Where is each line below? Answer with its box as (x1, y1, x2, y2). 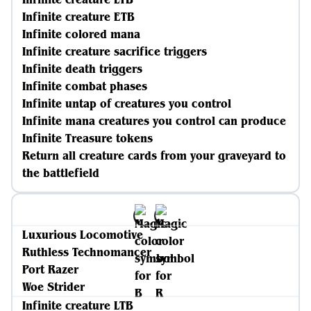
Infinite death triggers (22, 61, 142, 76)
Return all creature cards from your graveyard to (22, 148, 286, 163)
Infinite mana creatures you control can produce (22, 113, 286, 128)
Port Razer (22, 262, 78, 277)
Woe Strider (22, 279, 85, 294)
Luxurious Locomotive (22, 227, 143, 242)
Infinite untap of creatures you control (22, 96, 231, 111)
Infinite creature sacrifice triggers (22, 44, 207, 59)
